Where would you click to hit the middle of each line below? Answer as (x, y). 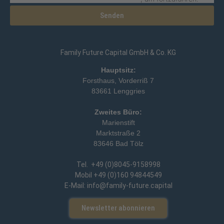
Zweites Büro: (118, 112)
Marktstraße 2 (118, 133)
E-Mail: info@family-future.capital (118, 186)
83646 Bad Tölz (118, 144)
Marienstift (118, 123)
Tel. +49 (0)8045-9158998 (118, 165)
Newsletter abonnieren (118, 208)
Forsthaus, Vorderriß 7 (118, 81)
